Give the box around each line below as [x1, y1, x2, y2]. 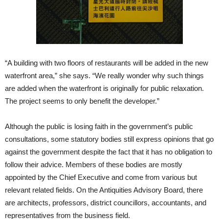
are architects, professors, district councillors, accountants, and [5, 198, 206, 207]
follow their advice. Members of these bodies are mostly [5, 160, 182, 169]
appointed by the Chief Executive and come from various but [5, 173, 197, 181]
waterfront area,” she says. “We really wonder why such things [5, 71, 204, 80]
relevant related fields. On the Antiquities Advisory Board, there [5, 186, 203, 194]
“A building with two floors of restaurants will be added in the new [5, 59, 208, 67]
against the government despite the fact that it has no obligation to [5, 148, 212, 156]
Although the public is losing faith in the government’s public [5, 122, 193, 131]
